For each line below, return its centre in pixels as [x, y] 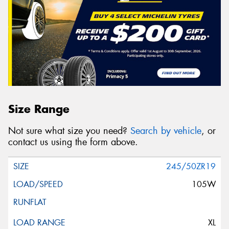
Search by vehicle [166, 131]
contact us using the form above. [73, 142]
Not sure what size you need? [69, 131]
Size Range [39, 109]
